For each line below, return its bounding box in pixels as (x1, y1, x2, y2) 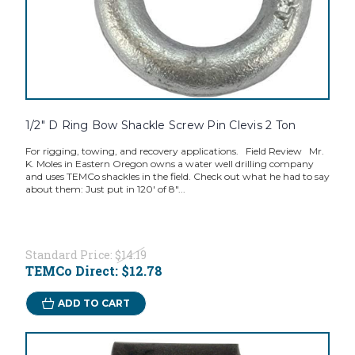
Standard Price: (25, 247, 115, 263)
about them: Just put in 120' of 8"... (25, 183, 185, 196)
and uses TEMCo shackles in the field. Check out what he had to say (25, 170, 330, 183)
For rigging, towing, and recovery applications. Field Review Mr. (25, 145, 324, 158)
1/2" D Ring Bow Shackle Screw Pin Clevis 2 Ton (25, 118, 296, 133)
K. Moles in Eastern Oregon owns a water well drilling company (25, 158, 314, 170)
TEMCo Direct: (25, 262, 121, 280)
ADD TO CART (57, 297, 130, 310)
